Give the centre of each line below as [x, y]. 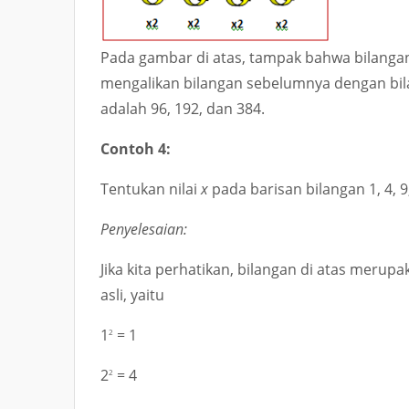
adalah [126, 109]
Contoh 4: [136, 149]
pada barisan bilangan [288, 189]
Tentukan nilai [151, 189]
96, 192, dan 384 [206, 109]
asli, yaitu [132, 295]
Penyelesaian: [144, 229]
